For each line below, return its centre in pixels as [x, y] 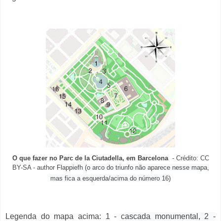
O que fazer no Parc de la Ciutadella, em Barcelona [90, 158]
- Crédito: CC [188, 158]
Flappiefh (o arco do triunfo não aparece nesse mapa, [133, 168]
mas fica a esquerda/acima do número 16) [110, 179]
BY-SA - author [34, 168]
